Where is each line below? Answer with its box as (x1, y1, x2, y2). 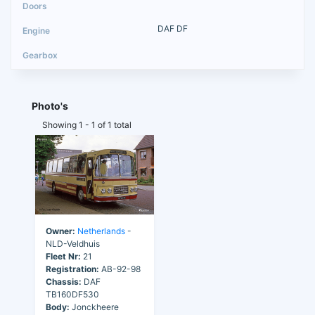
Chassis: (46, 276, 82, 287)
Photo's (32, 99, 68, 112)
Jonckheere (70, 301, 119, 312)
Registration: (46, 263, 99, 274)
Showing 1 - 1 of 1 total (42, 119, 131, 130)
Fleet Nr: (46, 250, 81, 262)
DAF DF (157, 22, 188, 34)
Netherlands (77, 225, 125, 236)
